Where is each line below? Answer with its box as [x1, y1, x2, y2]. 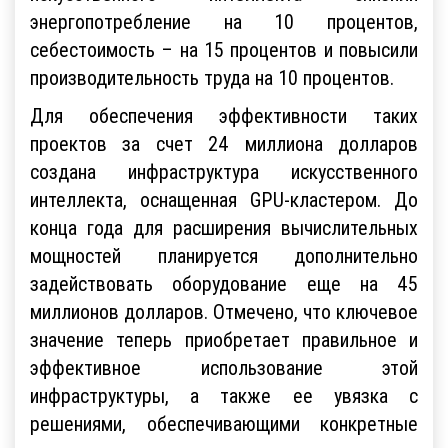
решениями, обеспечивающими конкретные [30, 410, 418, 436]
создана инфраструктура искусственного [30, 158, 418, 184]
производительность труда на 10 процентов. [30, 64, 394, 90]
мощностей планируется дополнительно [30, 242, 418, 268]
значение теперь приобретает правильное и [30, 326, 418, 352]
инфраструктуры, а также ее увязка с [30, 382, 418, 408]
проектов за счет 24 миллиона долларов [30, 130, 418, 156]
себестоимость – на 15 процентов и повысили [30, 36, 418, 62]
